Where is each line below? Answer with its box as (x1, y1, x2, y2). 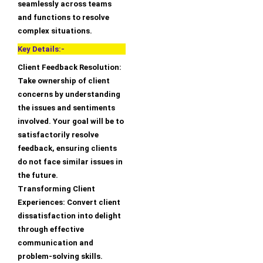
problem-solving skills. (18, 252, 103, 261)
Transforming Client (18, 184, 95, 194)
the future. (18, 171, 58, 180)
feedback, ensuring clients (18, 144, 117, 153)
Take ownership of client (18, 76, 110, 86)
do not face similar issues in (18, 157, 123, 167)
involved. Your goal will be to (18, 117, 124, 126)
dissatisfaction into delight (18, 211, 121, 221)
